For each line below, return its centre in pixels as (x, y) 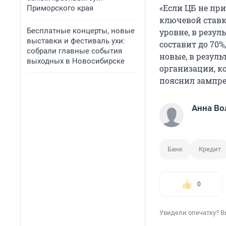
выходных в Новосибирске (76, 61)
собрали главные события (74, 51)
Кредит (210, 149)
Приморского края (60, 8)
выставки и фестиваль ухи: (76, 41)
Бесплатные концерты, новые (81, 31)
